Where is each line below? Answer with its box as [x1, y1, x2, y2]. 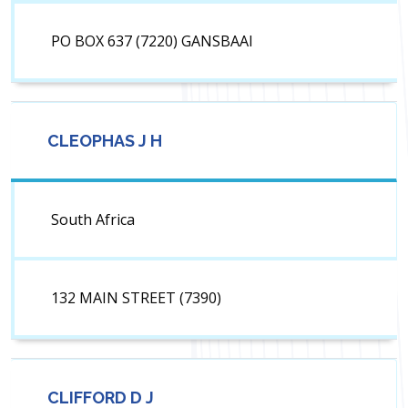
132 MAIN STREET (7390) [51, 288, 221, 309]
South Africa [51, 209, 135, 230]
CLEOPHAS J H [47, 131, 162, 151]
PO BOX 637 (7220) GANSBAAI [51, 31, 253, 52]
